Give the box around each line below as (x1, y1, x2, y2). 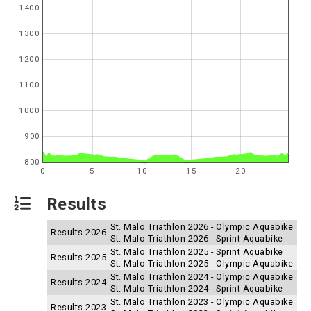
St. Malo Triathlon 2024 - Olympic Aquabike (110, 271, 293, 282)
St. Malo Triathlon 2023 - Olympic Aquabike (110, 296, 293, 307)
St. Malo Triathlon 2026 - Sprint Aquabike (110, 233, 283, 244)
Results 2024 (51, 277, 106, 287)
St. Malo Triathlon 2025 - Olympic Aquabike (110, 258, 293, 269)
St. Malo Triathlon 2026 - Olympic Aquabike (110, 221, 293, 232)
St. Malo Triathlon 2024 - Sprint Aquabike (110, 283, 283, 294)
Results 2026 (51, 227, 106, 237)
